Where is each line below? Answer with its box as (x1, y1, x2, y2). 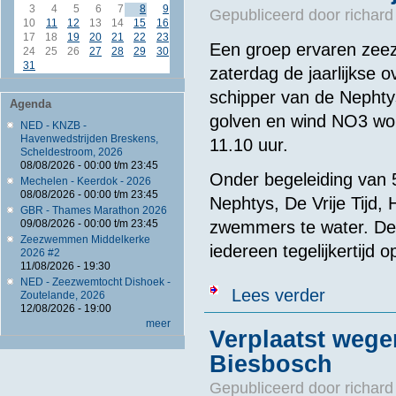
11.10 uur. (209, 135, 288, 156)
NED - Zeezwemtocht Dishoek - (19, 276, 171, 289)
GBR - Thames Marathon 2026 (19, 204, 167, 217)
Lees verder (231, 285, 325, 305)
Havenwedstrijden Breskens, (19, 133, 158, 146)
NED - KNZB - (19, 119, 87, 133)
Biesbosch (209, 350, 332, 377)
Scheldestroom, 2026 (19, 146, 123, 159)
